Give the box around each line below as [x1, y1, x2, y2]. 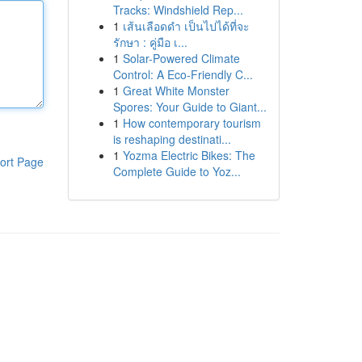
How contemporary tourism [122, 115, 261, 131]
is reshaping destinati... [112, 131, 231, 147]
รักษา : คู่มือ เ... [112, 34, 187, 50]
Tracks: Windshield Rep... [112, 2, 243, 18]
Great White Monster [122, 82, 229, 99]
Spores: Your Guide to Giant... [112, 99, 267, 115]
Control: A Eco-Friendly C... [112, 66, 253, 82]
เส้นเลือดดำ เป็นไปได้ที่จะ [122, 18, 250, 34]
